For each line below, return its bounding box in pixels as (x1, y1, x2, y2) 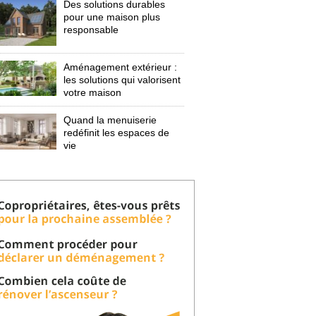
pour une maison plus (63, 11, 161, 23)
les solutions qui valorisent (63, 73, 181, 85)
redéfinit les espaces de (63, 126, 170, 138)
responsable (63, 24, 119, 35)
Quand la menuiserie (63, 114, 157, 126)
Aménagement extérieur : (63, 61, 178, 73)
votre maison (63, 86, 122, 98)
